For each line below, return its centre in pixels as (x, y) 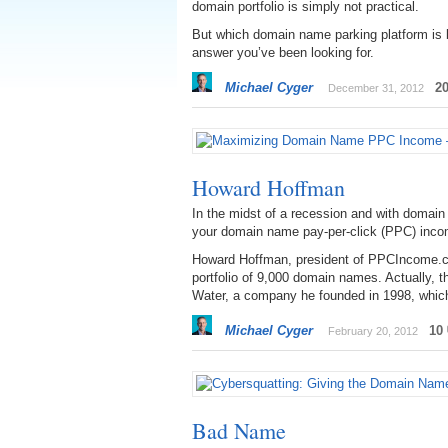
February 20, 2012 (373, 331)
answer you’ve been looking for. (283, 52)
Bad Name (239, 430)
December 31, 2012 (376, 88)
